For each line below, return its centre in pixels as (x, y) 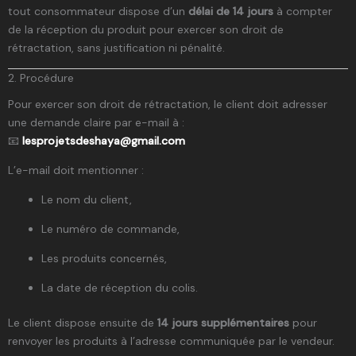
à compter (303, 11)
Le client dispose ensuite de (83, 322)
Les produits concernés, (104, 258)
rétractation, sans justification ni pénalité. (116, 47)
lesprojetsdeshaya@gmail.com (104, 140)
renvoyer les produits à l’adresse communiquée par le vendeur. (171, 341)
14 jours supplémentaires (223, 322)
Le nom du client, (87, 199)
